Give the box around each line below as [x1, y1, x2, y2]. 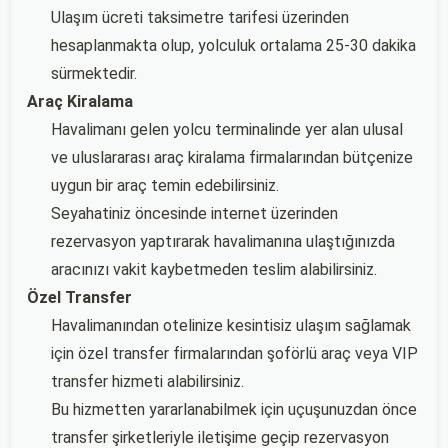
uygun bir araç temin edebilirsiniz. [51, 176, 279, 195]
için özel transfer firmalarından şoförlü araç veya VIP [51, 344, 418, 363]
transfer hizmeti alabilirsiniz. [51, 372, 244, 391]
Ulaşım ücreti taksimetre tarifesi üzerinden [51, 8, 349, 27]
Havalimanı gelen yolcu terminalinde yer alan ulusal [51, 120, 403, 139]
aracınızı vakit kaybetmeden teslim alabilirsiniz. [51, 260, 377, 279]
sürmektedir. [51, 64, 137, 83]
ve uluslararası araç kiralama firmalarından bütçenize [51, 148, 413, 167]
